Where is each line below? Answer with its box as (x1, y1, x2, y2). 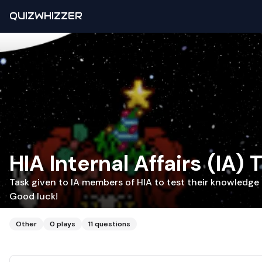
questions (95, 219, 130, 229)
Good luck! (9, 190, 58, 202)
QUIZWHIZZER (9, 10, 82, 22)
